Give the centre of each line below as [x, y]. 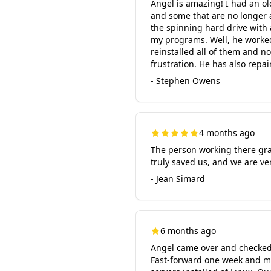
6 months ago [188, 231]
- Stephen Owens [185, 81]
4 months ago [227, 133]
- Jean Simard [178, 179]
